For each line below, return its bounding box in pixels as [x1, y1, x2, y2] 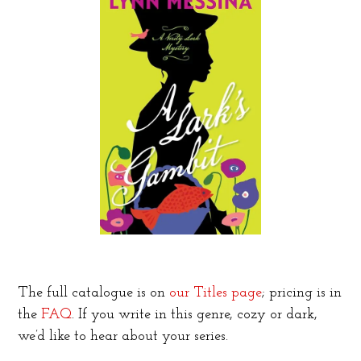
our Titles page [169, 285, 263, 301]
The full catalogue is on [18, 285, 170, 301]
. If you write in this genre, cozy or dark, [72, 307, 318, 322]
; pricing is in [262, 285, 342, 301]
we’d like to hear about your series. [18, 329, 229, 344]
